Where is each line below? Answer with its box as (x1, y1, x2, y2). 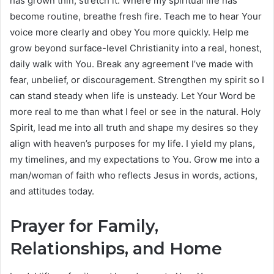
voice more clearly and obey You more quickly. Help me (10, 26, 249, 39)
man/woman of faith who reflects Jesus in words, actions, (10, 169, 257, 182)
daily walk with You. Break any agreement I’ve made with (10, 58, 253, 70)
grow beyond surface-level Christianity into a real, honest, (10, 42, 262, 54)
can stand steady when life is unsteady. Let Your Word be (10, 90, 256, 102)
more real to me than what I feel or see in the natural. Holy (10, 106, 261, 118)
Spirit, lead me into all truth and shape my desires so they (10, 122, 258, 134)
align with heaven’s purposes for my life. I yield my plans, (10, 138, 255, 150)
